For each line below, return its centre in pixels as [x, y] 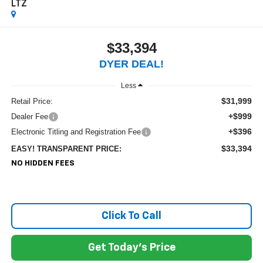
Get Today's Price [131, 248]
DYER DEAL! [131, 64]
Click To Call [131, 216]
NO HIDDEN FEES [43, 164]
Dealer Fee [29, 117]
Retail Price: [32, 102]
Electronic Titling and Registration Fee [76, 132]
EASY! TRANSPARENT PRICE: [66, 149]
